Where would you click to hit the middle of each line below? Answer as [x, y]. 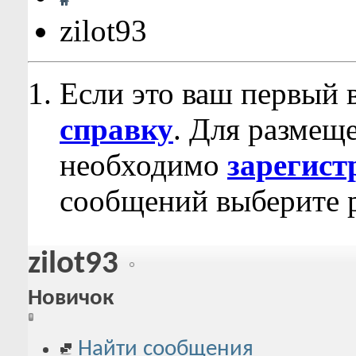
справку [116, 129]
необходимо [143, 165]
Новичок [71, 299]
